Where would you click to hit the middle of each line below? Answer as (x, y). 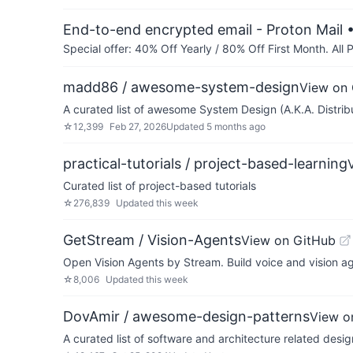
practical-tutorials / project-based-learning (205, 163)
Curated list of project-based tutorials (160, 186)
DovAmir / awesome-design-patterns (186, 316)
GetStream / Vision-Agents (152, 240)
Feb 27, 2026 (138, 126)
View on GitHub (288, 240)
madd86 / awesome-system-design (181, 87)
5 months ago (236, 126)
